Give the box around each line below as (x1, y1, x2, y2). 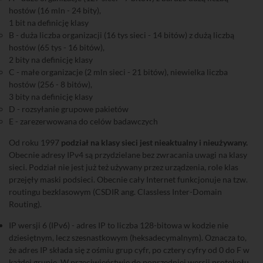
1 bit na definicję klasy (9, 18, 89, 28)
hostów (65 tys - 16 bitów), (9, 42, 104, 52)
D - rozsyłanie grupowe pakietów (9, 104, 129, 114)
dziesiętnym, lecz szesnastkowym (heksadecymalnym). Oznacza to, (9, 232, 247, 242)
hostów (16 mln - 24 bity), (9, 5, 101, 15)
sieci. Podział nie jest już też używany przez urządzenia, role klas (9, 162, 238, 172)
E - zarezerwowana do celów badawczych (9, 116, 158, 126)
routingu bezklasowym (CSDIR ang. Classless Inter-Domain (9, 187, 222, 197)
